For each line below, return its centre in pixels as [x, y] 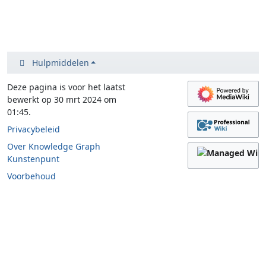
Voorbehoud [31, 176]
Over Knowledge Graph [54, 146]
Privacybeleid [34, 129]
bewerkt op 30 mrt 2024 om [62, 99]
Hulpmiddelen [60, 63]
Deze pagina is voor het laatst [66, 87]
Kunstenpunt [33, 159]
